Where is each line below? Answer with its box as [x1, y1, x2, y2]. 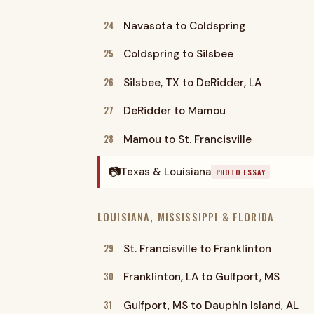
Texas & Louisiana [120, 164, 211, 179]
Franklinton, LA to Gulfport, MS [123, 270, 280, 285]
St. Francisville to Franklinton [123, 241, 271, 256]
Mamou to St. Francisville [123, 132, 252, 146]
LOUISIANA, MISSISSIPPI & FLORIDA [97, 210, 274, 225]
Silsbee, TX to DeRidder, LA [123, 75, 261, 90]
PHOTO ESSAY [215, 166, 266, 177]
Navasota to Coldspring [123, 18, 245, 33]
